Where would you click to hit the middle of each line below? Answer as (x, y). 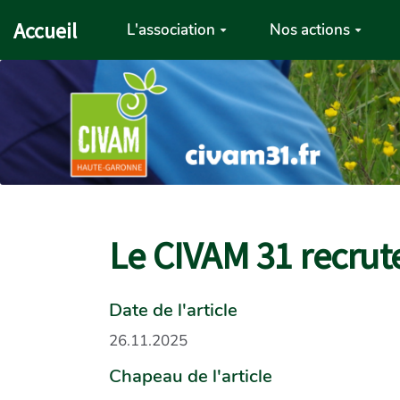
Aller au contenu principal (108, 21)
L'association (171, 29)
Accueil (46, 30)
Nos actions (309, 29)
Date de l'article (173, 309)
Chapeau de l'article (191, 375)
